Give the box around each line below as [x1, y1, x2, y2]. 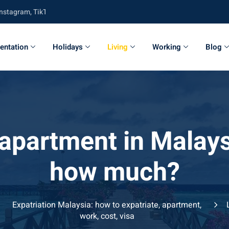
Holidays [53, 41, 83, 53]
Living [107, 41, 128, 53]
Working [152, 41, 181, 53]
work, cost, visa [79, 210, 134, 222]
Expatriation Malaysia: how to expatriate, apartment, [12, 199, 202, 211]
